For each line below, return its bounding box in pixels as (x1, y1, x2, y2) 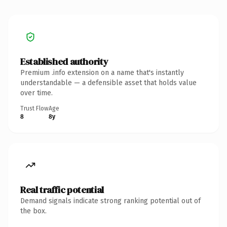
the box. (20, 206, 47, 215)
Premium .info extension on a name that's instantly (20, 68, 184, 77)
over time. (20, 88, 53, 97)
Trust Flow (20, 104, 49, 112)
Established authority (20, 55, 108, 68)
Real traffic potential (20, 183, 104, 196)
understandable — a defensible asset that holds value (20, 78, 197, 87)
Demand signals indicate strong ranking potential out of (20, 196, 201, 205)
